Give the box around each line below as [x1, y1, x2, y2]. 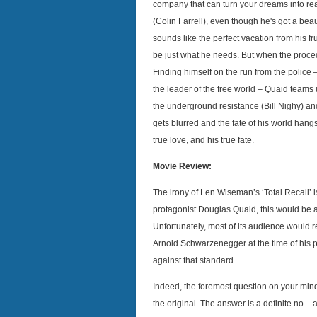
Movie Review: [153, 161, 212, 171]
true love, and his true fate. [153, 135, 254, 145]
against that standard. [153, 255, 236, 265]
